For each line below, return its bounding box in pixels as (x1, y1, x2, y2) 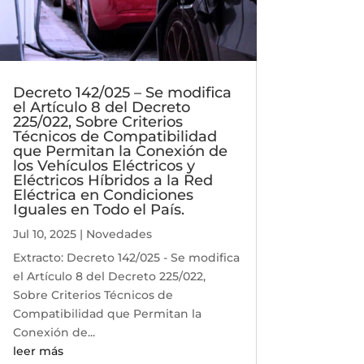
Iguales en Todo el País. (12, 201, 184, 219)
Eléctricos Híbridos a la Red (12, 171, 213, 190)
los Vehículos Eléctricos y (12, 157, 195, 175)
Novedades (85, 227, 152, 242)
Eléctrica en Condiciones (12, 186, 193, 205)
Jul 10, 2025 (12, 227, 76, 242)
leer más (12, 344, 63, 359)
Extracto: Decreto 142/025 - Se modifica (12, 250, 240, 266)
